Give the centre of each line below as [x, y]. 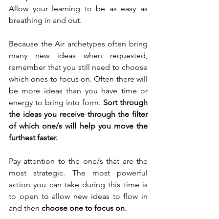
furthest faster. [34, 138]
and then [25, 208]
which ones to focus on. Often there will [78, 79]
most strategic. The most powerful [78, 173]
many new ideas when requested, [78, 56]
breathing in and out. [46, 21]
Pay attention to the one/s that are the [78, 161]
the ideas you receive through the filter [78, 114]
